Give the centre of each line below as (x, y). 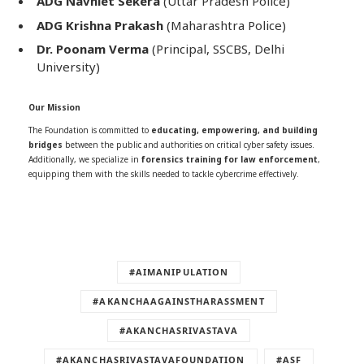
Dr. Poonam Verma (93, 49)
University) (68, 67)
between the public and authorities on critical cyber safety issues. (188, 145)
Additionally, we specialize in (85, 160)
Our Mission (54, 108)
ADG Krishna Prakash (100, 25)
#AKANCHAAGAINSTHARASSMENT (179, 301)
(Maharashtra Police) (225, 25)
